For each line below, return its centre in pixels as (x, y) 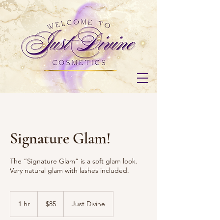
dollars (45, 205)
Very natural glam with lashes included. (69, 170)
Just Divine (88, 204)
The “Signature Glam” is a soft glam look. (74, 161)
